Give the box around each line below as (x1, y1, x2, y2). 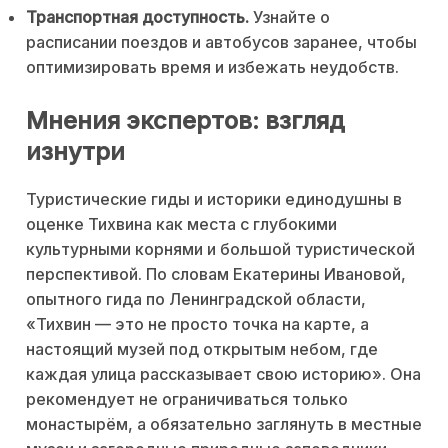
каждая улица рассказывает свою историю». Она (26, 363, 421, 384)
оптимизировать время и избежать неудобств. (26, 56, 399, 77)
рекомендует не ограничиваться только (26, 388, 348, 409)
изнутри (26, 136, 125, 166)
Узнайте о (249, 6, 330, 27)
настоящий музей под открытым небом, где (26, 338, 378, 359)
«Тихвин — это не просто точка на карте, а (26, 313, 369, 334)
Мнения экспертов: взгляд (26, 105, 345, 135)
